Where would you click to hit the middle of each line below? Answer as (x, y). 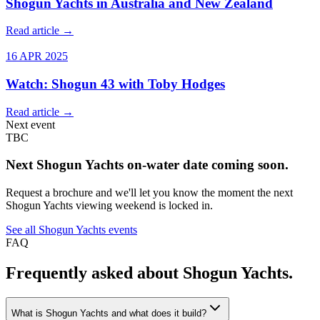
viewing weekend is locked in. (143, 206)
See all (22, 230)
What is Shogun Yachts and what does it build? (109, 313)
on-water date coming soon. (206, 165)
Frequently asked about (94, 273)
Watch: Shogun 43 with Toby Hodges (115, 84)
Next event (30, 124)
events (121, 230)
